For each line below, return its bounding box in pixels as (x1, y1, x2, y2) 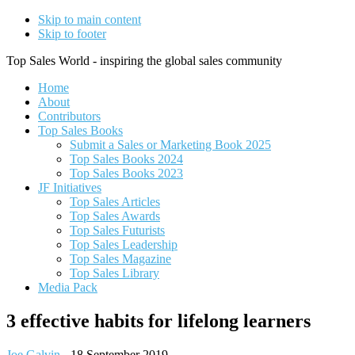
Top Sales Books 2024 (70, 152, 183, 166)
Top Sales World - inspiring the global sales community (6, 54, 282, 67)
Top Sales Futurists (70, 223, 165, 237)
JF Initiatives (38, 181, 101, 194)
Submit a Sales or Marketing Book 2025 (70, 138, 271, 151)
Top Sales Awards (70, 209, 160, 223)
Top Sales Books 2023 (70, 166, 183, 180)
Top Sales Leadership (70, 238, 177, 251)
